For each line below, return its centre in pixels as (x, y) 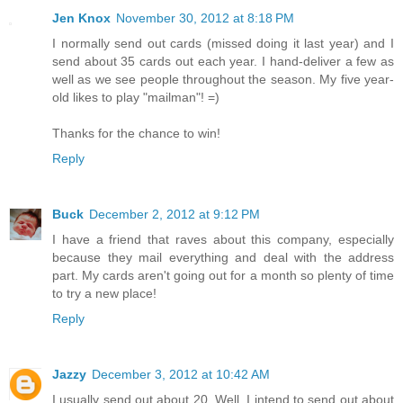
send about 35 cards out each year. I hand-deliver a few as (223, 62)
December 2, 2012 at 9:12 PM (175, 214)
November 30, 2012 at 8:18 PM (205, 18)
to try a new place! (104, 293)
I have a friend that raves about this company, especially (223, 239)
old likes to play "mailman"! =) (136, 98)
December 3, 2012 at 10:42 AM (181, 374)
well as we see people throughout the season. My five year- (223, 80)
